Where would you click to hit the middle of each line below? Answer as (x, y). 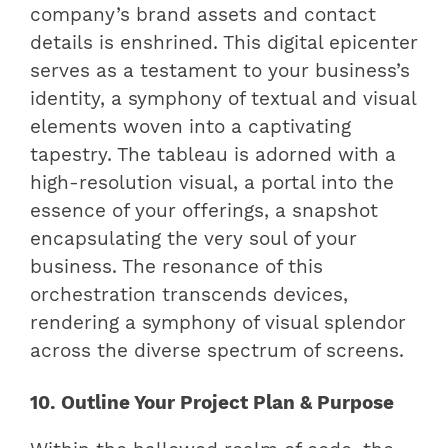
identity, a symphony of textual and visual (223, 99)
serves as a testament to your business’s (220, 71)
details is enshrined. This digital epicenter (224, 43)
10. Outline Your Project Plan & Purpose (212, 403)
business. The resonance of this (176, 267)
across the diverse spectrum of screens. (217, 351)
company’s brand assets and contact (203, 15)
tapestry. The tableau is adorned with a (213, 155)
